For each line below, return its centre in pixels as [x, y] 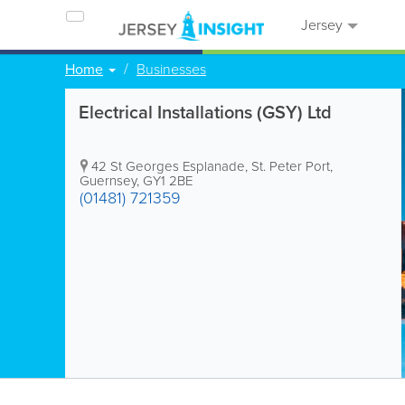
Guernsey [108, 181]
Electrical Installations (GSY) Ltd [205, 112]
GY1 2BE [168, 181]
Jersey [320, 25]
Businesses [171, 69]
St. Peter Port [291, 166]
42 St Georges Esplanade [168, 166]
